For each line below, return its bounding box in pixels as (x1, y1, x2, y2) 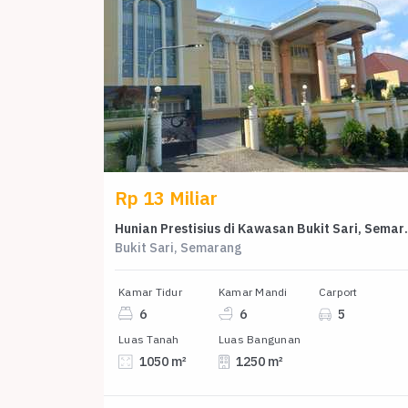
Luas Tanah (118, 332, 179, 347)
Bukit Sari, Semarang (115, 239, 242, 256)
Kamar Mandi (218, 284, 288, 299)
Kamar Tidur (118, 284, 182, 299)
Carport (318, 284, 358, 299)
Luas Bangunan (218, 332, 301, 347)
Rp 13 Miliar (115, 185, 218, 210)
